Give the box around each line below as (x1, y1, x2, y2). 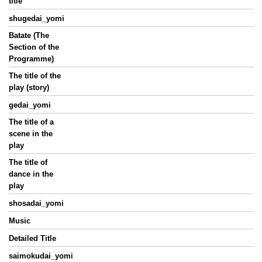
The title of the (9, 71, 61, 80)
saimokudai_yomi (9, 251, 73, 260)
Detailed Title (9, 234, 56, 243)
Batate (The (9, 31, 49, 40)
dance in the (9, 170, 53, 178)
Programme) (9, 54, 54, 63)
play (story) (9, 83, 49, 92)
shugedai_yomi (9, 14, 64, 23)
